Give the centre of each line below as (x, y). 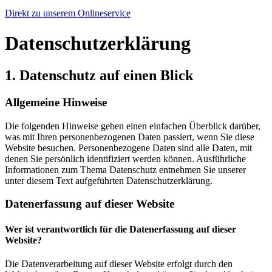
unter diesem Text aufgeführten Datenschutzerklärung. (109, 180)
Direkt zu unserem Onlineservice (68, 13)
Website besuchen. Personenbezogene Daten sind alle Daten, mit (128, 148)
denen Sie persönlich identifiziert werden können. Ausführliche (125, 158)
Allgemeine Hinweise (56, 102)
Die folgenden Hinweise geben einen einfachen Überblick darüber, (133, 126)
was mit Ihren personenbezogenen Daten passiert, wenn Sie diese (130, 137)
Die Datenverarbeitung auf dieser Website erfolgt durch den (119, 263)
